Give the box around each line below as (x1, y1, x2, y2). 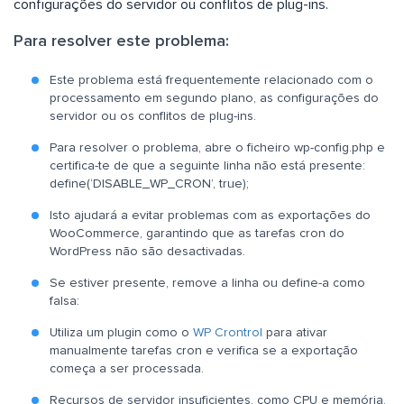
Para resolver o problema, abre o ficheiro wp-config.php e (50, 141, 385, 154)
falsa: (50, 294, 79, 308)
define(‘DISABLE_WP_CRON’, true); (50, 177, 249, 190)
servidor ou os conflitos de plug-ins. (50, 109, 256, 123)
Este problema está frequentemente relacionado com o (50, 73, 373, 87)
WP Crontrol (193, 326, 262, 339)
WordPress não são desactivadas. (50, 244, 245, 258)
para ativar (262, 326, 327, 339)
